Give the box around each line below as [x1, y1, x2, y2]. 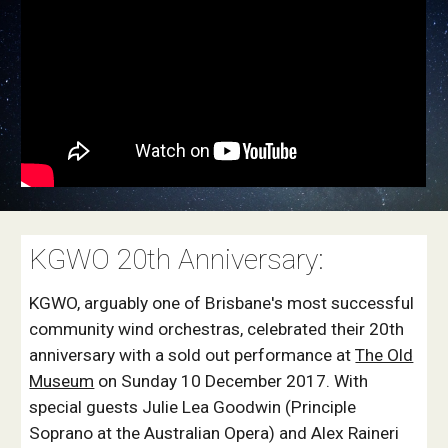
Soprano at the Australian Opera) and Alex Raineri [29, 423, 400, 443]
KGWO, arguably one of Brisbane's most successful [29, 293, 415, 313]
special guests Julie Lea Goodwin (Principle [29, 397, 357, 417]
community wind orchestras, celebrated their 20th [29, 319, 405, 339]
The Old [355, 345, 414, 365]
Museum [29, 371, 95, 391]
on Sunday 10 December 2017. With [94, 371, 369, 391]
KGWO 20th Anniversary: [29, 243, 325, 276]
